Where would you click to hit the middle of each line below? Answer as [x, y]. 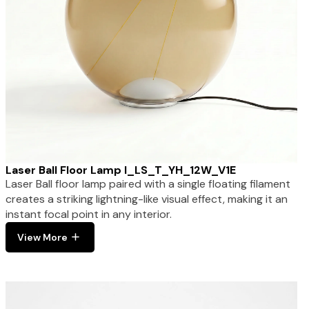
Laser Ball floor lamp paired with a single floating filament [148, 183]
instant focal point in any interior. [88, 214]
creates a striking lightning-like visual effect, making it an [146, 199]
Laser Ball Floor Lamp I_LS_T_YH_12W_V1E [120, 170]
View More [42, 237]
